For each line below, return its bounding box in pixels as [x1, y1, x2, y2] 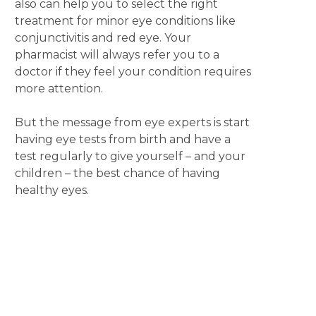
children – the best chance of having [14, 166, 220, 180]
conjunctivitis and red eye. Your [14, 31, 191, 44]
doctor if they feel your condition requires [14, 65, 251, 78]
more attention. [14, 82, 103, 95]
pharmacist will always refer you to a [14, 48, 219, 61]
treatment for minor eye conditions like [14, 14, 236, 28]
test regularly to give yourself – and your [14, 150, 245, 163]
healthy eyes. [14, 183, 89, 197]
